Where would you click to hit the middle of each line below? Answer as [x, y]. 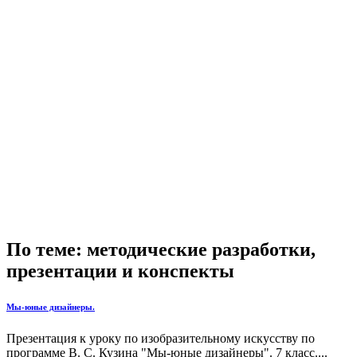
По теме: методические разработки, [161, 249]
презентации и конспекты [120, 271]
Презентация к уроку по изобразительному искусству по [161, 338]
